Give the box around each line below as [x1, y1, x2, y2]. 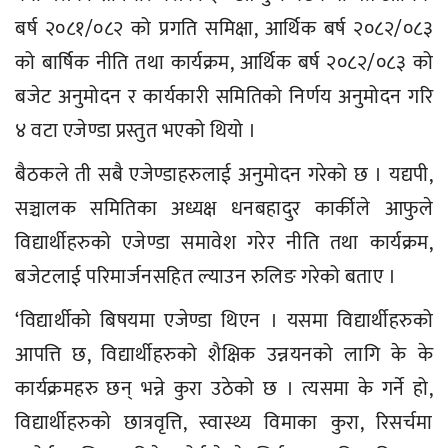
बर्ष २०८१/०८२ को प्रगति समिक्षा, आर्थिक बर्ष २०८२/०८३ [15, 11, 433, 46]
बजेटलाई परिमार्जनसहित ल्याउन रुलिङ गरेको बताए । [15, 259, 401, 294]
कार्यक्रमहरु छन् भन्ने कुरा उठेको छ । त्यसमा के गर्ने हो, [15, 371, 433, 406]
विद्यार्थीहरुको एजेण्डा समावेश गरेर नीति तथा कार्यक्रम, [15, 225, 433, 260]
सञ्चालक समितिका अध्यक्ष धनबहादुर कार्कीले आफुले [15, 191, 433, 226]
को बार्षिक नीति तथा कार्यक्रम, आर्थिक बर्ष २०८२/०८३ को [15, 45, 433, 80]
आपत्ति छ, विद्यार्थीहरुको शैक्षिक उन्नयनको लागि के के [15, 337, 433, 372]
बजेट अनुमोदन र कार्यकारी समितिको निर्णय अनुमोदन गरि [15, 79, 433, 114]
